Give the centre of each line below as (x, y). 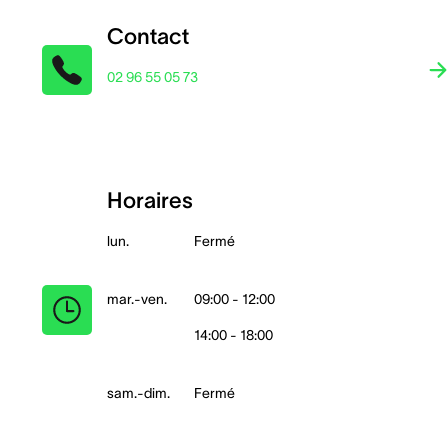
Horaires (150, 200)
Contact (148, 36)
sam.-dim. (138, 393)
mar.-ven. (137, 299)
